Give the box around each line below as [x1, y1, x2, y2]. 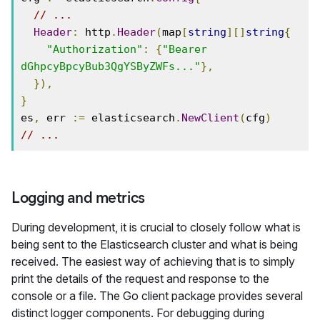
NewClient [181, 111, 239, 124]
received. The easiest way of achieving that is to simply [11, 254, 295, 269]
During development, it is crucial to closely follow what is [11, 220, 301, 234]
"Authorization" [46, 43, 143, 56]
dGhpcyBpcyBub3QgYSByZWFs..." [21, 60, 201, 73]
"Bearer [162, 43, 207, 56]
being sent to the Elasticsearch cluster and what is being [11, 237, 298, 251]
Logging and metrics [11, 188, 145, 207]
